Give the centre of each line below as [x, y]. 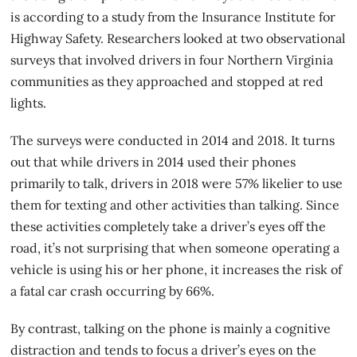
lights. [29, 102]
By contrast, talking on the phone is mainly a [143, 328]
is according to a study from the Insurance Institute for [173, 16]
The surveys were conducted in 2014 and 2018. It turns [173, 140]
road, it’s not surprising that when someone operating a [175, 247]
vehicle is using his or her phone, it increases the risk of [177, 269]
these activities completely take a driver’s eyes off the [169, 226]
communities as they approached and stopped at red [167, 81]
